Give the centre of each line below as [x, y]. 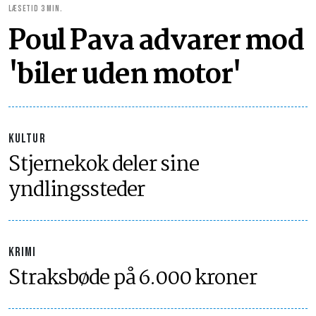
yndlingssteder [77, 190]
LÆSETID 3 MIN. [36, 9]
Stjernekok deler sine [104, 165]
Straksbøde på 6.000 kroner [133, 279]
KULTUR [27, 139]
